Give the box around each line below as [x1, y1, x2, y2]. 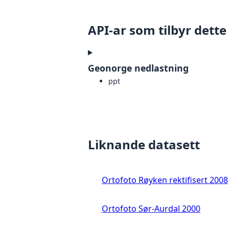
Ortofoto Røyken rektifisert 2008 [101, 174, 228, 186]
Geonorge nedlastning [88, 62, 189, 75]
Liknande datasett [88, 136, 200, 153]
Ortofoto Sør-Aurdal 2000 [101, 203, 200, 215]
